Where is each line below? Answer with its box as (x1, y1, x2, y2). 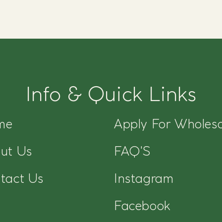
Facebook (114, 198, 171, 213)
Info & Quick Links (25, 81, 197, 106)
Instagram (114, 170, 174, 186)
